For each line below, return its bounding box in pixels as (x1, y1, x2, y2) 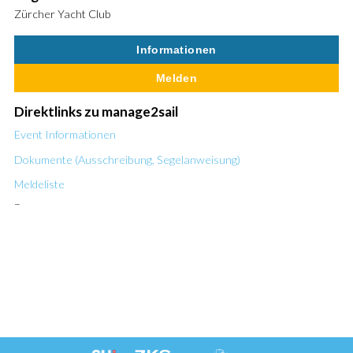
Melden (155, 71, 198, 84)
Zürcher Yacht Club (13, 7, 111, 21)
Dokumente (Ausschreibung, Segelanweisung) (13, 152, 240, 166)
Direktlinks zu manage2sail (13, 103, 178, 121)
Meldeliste (13, 176, 65, 191)
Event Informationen (13, 128, 116, 142)
